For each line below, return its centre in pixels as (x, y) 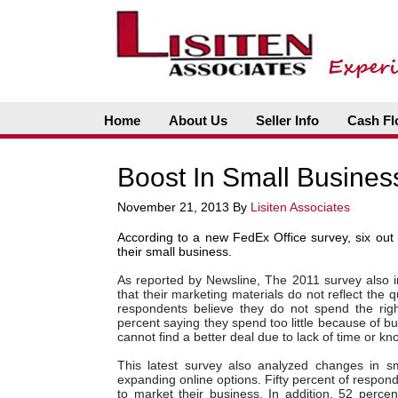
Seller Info (287, 120)
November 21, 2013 (173, 207)
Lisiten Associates (300, 207)
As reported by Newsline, (191, 280)
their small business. (180, 251)
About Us (198, 120)
